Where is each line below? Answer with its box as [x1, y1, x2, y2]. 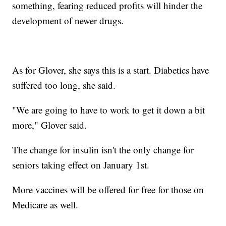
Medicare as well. [12, 198, 79, 211]
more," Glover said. [12, 118, 87, 131]
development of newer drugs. [12, 14, 124, 27]
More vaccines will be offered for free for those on [12, 183, 204, 196]
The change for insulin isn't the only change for [12, 143, 194, 156]
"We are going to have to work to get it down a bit [12, 103, 205, 116]
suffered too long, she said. [12, 78, 116, 91]
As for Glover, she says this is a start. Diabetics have [12, 63, 209, 76]
